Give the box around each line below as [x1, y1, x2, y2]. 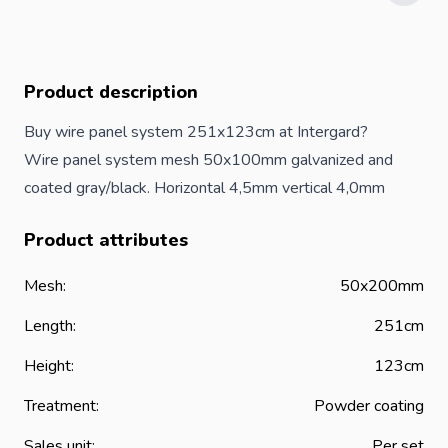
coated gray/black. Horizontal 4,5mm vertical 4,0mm [24, 176, 385, 199]
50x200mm [340, 274, 424, 297]
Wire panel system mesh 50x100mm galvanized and [24, 148, 393, 171]
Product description [24, 79, 198, 104]
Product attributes [24, 227, 188, 252]
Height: [24, 354, 74, 377]
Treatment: [24, 394, 99, 417]
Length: [24, 314, 76, 337]
